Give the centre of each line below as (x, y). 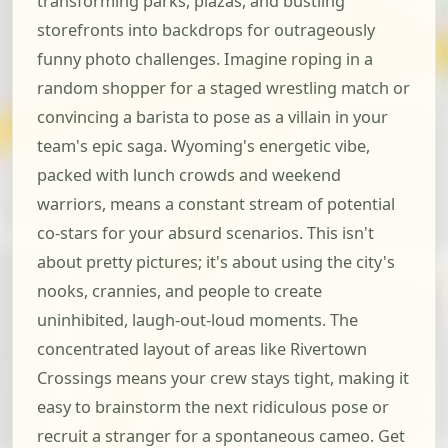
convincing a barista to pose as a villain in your (212, 117)
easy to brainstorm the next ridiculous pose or (213, 407)
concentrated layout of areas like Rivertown (202, 349)
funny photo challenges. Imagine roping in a (205, 59)
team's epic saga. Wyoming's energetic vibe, (203, 146)
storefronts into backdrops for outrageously (206, 30)
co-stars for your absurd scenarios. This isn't (205, 233)
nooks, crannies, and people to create (179, 291)
